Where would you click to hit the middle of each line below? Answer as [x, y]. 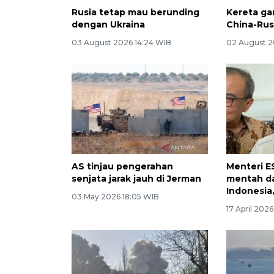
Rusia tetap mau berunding [135, 12]
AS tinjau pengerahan [122, 167]
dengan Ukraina [108, 24]
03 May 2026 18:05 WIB [115, 197]
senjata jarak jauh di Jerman [136, 179]
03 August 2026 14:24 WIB [121, 42]
